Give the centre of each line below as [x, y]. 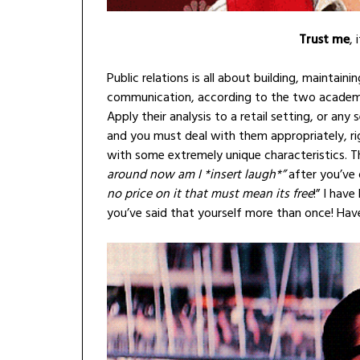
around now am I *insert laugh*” [196, 176]
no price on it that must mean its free [210, 195]
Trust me [324, 41]
